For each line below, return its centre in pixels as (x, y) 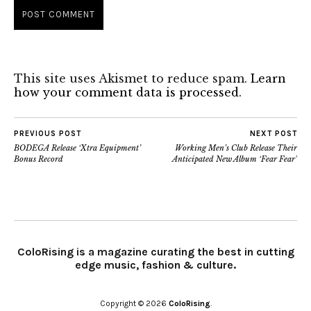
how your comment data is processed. (128, 92)
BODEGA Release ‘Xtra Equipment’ (77, 148)
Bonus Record (39, 159)
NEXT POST (274, 133)
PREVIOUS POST (48, 133)
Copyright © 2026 (134, 303)
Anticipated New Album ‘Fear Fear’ (235, 159)
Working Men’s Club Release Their (236, 148)
